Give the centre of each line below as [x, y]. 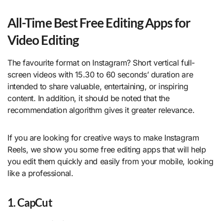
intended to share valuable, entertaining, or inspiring [98, 86]
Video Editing [43, 40]
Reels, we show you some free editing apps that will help [107, 149]
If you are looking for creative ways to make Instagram [103, 137]
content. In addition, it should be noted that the [89, 98]
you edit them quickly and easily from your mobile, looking [110, 161]
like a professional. [40, 173]
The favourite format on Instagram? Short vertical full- [101, 62]
